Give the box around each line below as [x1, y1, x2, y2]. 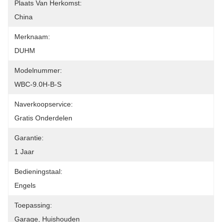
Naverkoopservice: [14, 100, 73, 108]
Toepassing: [14, 201, 52, 209]
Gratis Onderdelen [14, 114, 72, 122]
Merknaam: [14, 33, 50, 41]
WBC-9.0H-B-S [14, 80, 61, 88]
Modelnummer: [14, 66, 62, 74]
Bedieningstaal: [14, 167, 62, 175]
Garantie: [14, 134, 44, 142]
